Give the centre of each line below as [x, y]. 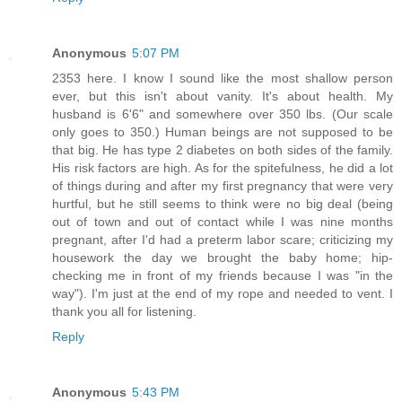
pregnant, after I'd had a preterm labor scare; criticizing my [223, 239]
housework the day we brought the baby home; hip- [223, 257]
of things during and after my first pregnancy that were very [223, 185]
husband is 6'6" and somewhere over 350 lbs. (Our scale [223, 114]
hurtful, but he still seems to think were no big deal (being [223, 203]
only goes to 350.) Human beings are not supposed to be [223, 131]
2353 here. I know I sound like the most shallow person [223, 78]
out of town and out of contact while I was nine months [223, 221]
